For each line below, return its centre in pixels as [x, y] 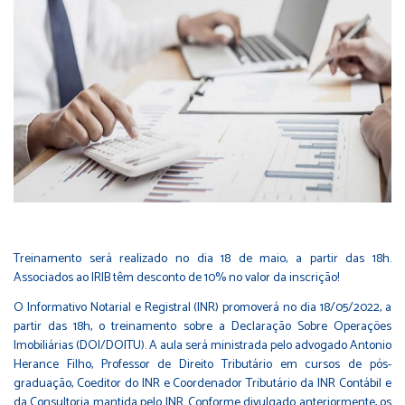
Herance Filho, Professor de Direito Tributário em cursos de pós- [202, 365]
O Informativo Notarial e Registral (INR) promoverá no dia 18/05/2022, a [202, 308]
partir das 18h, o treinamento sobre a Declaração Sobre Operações [202, 327]
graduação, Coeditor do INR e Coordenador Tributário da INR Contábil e [202, 384]
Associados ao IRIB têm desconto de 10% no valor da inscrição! [176, 278]
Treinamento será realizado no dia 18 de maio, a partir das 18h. [202, 259]
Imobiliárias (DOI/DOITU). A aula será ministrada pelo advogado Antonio [202, 346]
